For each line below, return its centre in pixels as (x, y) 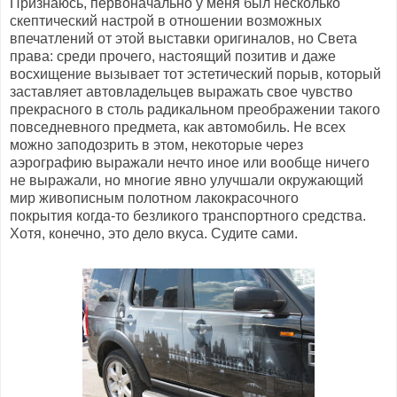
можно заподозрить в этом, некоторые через (156, 144)
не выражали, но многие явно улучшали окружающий (187, 180)
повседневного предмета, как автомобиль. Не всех (178, 127)
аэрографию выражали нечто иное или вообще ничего (190, 162)
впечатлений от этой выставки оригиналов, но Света (183, 38)
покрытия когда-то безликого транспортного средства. (188, 215)
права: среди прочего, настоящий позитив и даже (173, 56)
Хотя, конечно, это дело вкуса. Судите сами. (154, 233)
